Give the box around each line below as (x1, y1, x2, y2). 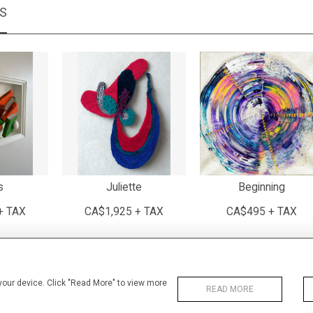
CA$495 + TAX (226, 205, 297, 218)
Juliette (106, 181, 142, 194)
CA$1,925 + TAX (85, 205, 163, 218)
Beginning (238, 181, 285, 194)
